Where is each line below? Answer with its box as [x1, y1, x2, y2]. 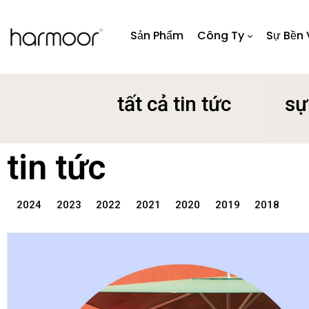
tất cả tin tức [117, 92, 231, 116]
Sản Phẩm [130, 28, 183, 43]
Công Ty [197, 28, 244, 43]
